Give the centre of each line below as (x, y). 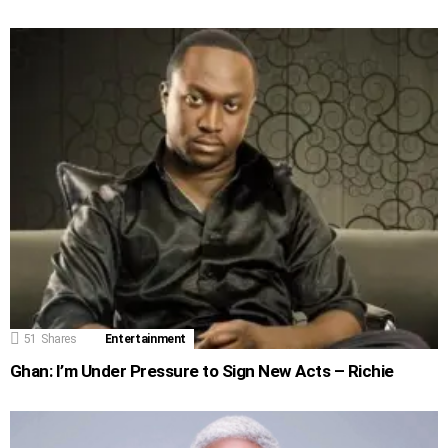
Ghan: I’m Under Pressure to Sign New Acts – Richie (202, 371)
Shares (58, 339)
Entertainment (145, 339)
